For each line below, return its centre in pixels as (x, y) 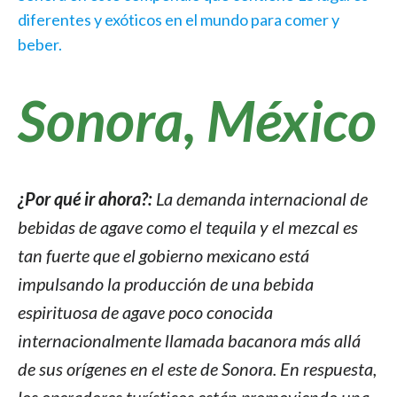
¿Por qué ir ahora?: (87, 198)
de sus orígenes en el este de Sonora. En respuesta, (197, 368)
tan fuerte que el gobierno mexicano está (163, 255)
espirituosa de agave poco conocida (145, 311)
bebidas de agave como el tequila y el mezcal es (188, 226)
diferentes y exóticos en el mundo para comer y (179, 20)
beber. (40, 45)
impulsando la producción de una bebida (166, 283)
